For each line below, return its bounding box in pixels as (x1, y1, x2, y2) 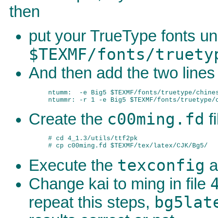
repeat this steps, (29, 193, 154, 211)
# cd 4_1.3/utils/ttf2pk (48, 135, 138, 143)
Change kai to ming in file (29, 175, 210, 193)
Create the (29, 110, 107, 128)
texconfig (117, 156, 205, 175)
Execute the (29, 156, 117, 174)
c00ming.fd (107, 109, 204, 128)
